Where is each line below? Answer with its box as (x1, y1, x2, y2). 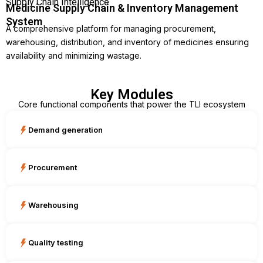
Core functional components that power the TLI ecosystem (18, 99, 245, 110)
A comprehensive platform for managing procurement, (6, 23, 216, 34)
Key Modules (90, 86, 173, 103)
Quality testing (28, 237, 83, 247)
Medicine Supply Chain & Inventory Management (6, 2, 238, 15)
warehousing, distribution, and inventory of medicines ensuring (6, 37, 249, 48)
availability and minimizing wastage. (6, 50, 141, 61)
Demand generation (28, 124, 103, 134)
